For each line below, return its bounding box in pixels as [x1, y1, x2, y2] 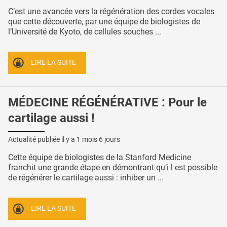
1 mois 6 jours [77, 135, 120, 144]
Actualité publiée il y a [8, 135, 77, 144]
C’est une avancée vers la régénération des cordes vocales [8, 7, 214, 17]
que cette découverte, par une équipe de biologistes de [8, 17, 200, 27]
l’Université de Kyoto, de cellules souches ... [8, 27, 161, 37]
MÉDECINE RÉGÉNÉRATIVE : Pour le [8, 95, 207, 109]
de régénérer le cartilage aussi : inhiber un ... [8, 173, 164, 183]
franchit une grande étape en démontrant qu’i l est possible [8, 163, 217, 173]
